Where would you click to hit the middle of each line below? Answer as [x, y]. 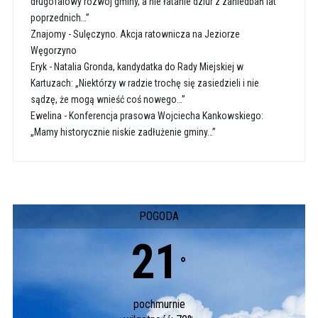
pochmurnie [159, 304]
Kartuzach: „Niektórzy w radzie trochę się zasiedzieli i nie [144, 83]
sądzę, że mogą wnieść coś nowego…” [108, 99]
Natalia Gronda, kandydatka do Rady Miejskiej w [148, 67]
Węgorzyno [53, 50]
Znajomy [48, 34]
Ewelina [46, 116]
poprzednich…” [60, 18]
